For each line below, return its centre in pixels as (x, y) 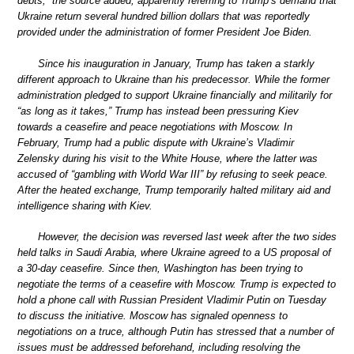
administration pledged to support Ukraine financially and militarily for (175, 95)
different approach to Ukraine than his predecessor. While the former (173, 79)
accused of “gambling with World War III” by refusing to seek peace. (173, 174)
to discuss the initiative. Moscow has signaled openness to (153, 316)
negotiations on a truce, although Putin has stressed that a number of (176, 332)
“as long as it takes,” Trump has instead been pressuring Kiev (158, 111)
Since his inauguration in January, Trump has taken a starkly (176, 63)
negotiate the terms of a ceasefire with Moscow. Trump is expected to (177, 284)
